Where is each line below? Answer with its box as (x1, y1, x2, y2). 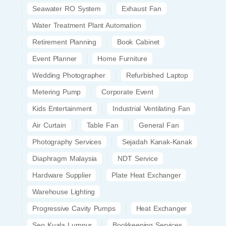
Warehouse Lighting (32, 187, 95, 196)
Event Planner (32, 54, 77, 63)
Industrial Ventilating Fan (112, 104, 190, 112)
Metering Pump (32, 87, 81, 96)
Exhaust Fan (121, 4, 161, 13)
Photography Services (32, 137, 101, 146)
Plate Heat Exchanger (111, 171, 181, 179)
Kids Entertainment (32, 104, 92, 112)
